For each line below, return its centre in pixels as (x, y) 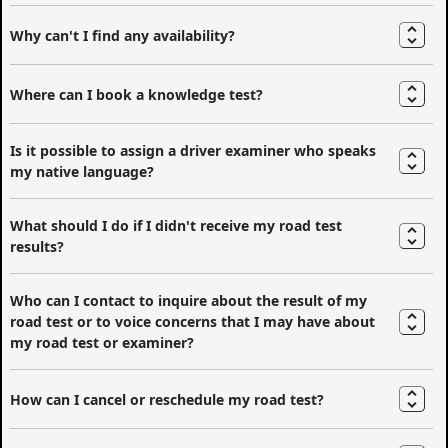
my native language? (82, 172)
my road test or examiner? (102, 343)
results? (37, 247)
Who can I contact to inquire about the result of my (189, 301)
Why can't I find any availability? (123, 35)
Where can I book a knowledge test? (137, 94)
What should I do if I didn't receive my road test (176, 226)
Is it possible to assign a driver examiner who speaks (193, 151)
